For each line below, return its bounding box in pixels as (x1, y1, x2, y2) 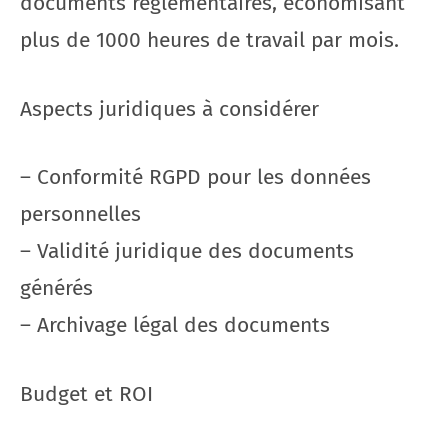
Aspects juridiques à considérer (20, 95, 319, 122)
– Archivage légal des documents (20, 312, 330, 338)
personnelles (20, 201, 141, 227)
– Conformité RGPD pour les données (20, 164, 371, 190)
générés (20, 275, 93, 301)
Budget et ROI (20, 380, 153, 407)
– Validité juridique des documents (20, 238, 354, 264)
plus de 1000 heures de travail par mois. (20, 27, 399, 53)
